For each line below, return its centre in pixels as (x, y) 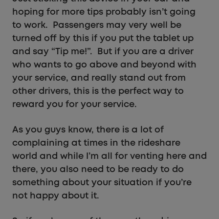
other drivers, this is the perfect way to (98, 92)
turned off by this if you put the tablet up (103, 39)
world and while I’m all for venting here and (109, 157)
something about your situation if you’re (102, 183)
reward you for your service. (75, 105)
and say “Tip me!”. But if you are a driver (103, 52)
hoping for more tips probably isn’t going (104, 12)
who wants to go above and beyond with (104, 65)
